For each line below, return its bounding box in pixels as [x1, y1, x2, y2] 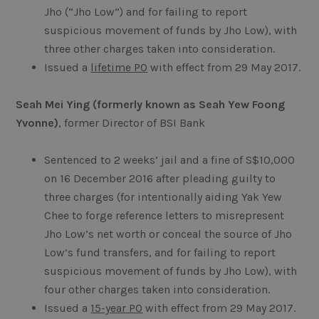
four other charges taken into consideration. [44, 283, 271, 297]
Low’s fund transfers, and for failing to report [44, 246, 276, 260]
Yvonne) [16, 116, 59, 130]
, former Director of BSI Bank [58, 116, 206, 130]
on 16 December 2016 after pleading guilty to [44, 172, 276, 186]
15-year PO [90, 301, 143, 315]
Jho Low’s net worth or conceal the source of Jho [44, 227, 293, 241]
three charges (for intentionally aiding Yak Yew [44, 190, 283, 204]
